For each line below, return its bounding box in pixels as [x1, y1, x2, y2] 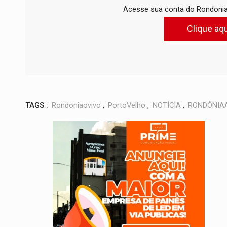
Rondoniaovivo [52, 101, 101, 110]
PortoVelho [108, 101, 145, 110]
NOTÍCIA [153, 101, 181, 110]
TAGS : [25, 101, 48, 110]
